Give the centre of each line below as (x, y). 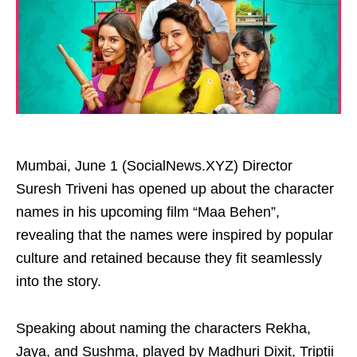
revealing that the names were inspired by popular (175, 235)
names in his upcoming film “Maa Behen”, (148, 212)
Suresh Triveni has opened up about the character (175, 189)
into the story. (59, 281)
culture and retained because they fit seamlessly (169, 258)
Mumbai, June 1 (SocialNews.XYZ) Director (154, 166)
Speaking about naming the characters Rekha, (163, 328)
